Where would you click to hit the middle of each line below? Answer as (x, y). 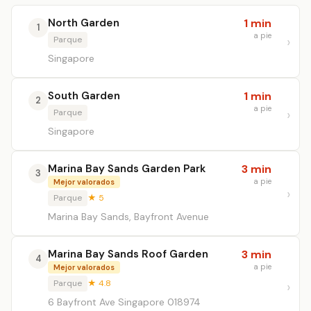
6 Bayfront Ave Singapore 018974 (124, 302)
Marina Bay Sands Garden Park (127, 169)
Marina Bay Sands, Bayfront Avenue (128, 217)
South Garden (84, 96)
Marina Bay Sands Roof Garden (128, 254)
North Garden (84, 23)
